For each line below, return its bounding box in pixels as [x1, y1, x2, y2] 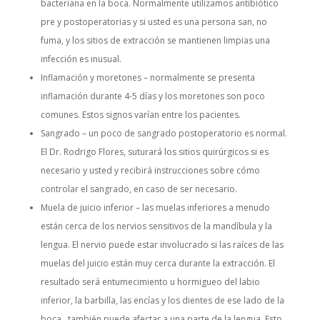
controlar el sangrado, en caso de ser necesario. [40, 183, 237, 196]
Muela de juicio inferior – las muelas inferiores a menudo [40, 201, 270, 214]
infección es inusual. [40, 53, 121, 66]
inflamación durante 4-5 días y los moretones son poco [40, 90, 265, 103]
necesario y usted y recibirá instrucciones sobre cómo [40, 164, 260, 177]
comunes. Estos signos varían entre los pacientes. [40, 109, 241, 121]
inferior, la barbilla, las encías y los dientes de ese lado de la [40, 294, 284, 307]
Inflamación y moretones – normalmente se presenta [40, 71, 255, 84]
